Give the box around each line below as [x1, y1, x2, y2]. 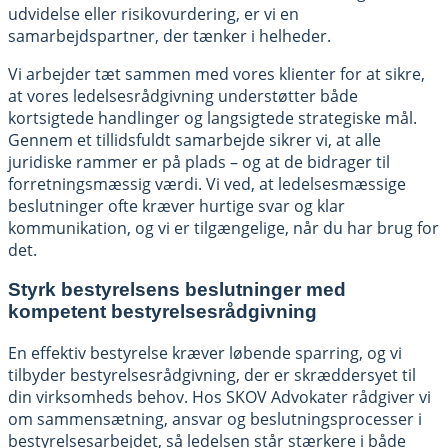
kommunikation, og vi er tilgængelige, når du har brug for [8, 216, 439, 239]
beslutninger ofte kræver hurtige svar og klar [8, 194, 345, 217]
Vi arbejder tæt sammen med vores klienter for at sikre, [8, 62, 425, 85]
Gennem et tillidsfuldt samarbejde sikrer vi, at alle [8, 128, 381, 151]
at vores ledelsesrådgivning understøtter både [8, 84, 358, 107]
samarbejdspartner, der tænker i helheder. [8, 24, 331, 47]
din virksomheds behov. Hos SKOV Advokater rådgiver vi [8, 385, 431, 408]
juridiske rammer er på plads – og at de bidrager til [8, 150, 390, 173]
